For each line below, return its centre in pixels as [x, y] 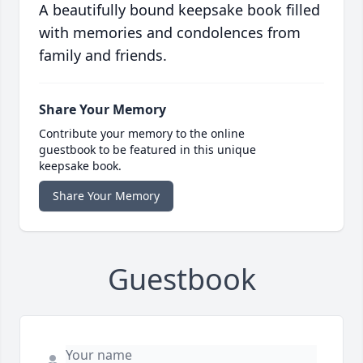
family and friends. [103, 56]
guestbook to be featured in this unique [147, 150]
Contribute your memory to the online [142, 134]
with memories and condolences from [170, 33]
